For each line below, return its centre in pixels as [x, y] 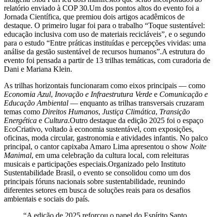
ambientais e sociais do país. [47, 199]
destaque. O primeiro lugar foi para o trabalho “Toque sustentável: [104, 25]
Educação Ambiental [36, 103]
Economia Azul [27, 94]
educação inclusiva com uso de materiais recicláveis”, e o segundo [105, 34]
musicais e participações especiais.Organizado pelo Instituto [95, 164]
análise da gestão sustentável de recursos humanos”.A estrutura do [104, 51]
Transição [175, 111]
